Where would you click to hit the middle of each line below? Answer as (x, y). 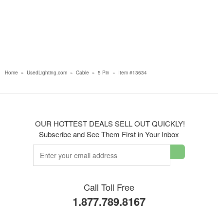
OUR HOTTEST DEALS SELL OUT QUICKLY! (109, 123)
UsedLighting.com (47, 73)
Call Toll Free (109, 187)
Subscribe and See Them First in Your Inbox (109, 134)
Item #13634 (133, 73)
